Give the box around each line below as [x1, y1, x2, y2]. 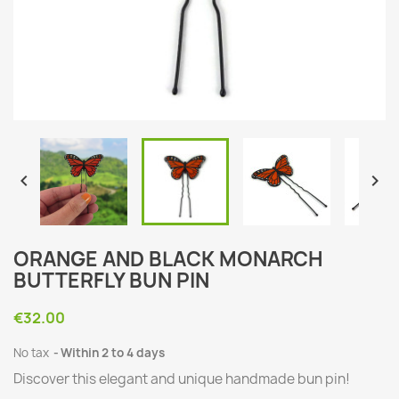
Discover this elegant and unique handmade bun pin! [13, 370, 350, 388]
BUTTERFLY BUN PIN [13, 267, 209, 294]
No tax [13, 345, 52, 361]
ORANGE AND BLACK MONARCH [13, 246, 323, 273]
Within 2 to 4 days [61, 345, 165, 361]
